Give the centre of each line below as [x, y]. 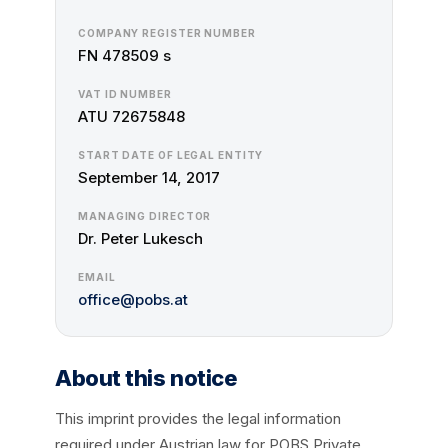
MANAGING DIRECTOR [145, 216]
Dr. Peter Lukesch [140, 238]
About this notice [146, 378]
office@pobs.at [133, 299]
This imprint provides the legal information [198, 418]
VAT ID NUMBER [125, 94]
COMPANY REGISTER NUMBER [167, 33]
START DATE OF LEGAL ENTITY [171, 155]
